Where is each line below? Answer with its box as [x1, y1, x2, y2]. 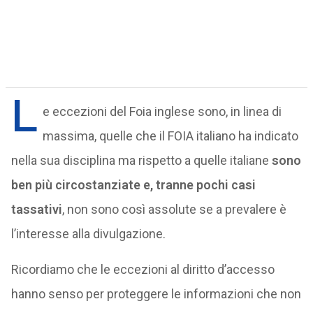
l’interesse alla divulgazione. [10, 226, 166, 241]
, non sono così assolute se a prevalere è [61, 202, 286, 217]
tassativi [10, 202, 62, 217]
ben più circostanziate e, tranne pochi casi [10, 177, 256, 192]
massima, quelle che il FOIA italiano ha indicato [42, 129, 298, 143]
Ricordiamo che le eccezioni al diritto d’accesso [10, 262, 275, 277]
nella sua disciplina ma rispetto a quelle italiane [10, 153, 269, 168]
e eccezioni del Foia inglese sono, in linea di [42, 104, 282, 119]
